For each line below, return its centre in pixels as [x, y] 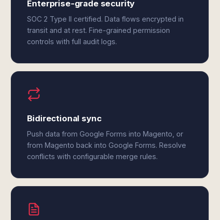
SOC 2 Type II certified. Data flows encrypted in [106, 19]
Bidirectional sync [64, 118]
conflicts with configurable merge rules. [93, 156]
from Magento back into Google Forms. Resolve [107, 145]
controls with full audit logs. [72, 41]
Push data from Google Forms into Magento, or [105, 134]
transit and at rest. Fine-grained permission [99, 30]
